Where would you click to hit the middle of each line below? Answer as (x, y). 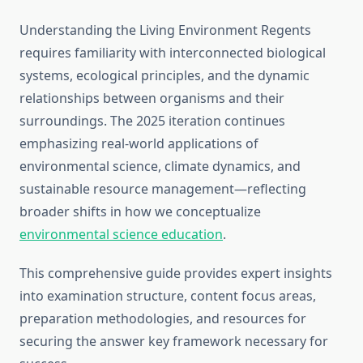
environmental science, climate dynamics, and (160, 167)
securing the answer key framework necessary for (174, 342)
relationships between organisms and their (152, 98)
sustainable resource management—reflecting (163, 189)
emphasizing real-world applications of (139, 144)
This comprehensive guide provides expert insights (176, 273)
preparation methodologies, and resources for (163, 319)
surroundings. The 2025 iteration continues (152, 121)
